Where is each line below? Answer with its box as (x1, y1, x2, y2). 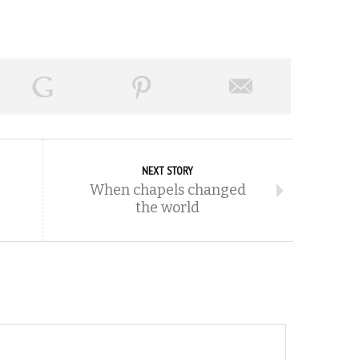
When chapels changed (89, 181, 246, 200)
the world (135, 199, 200, 217)
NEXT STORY (142, 163, 193, 179)
